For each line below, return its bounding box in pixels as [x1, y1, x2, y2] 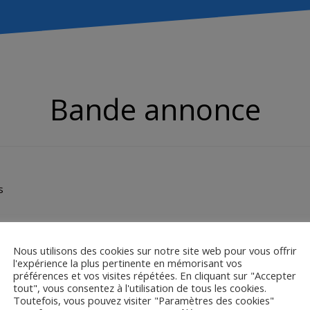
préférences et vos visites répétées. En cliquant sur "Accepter [13, 268, 296, 282]
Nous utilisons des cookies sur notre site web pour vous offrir [13, 244, 297, 257]
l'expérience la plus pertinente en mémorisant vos [13, 256, 242, 270]
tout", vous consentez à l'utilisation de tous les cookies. [13, 281, 266, 295]
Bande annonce [49, 89, 261, 129]
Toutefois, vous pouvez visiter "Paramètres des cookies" [13, 293, 274, 307]
